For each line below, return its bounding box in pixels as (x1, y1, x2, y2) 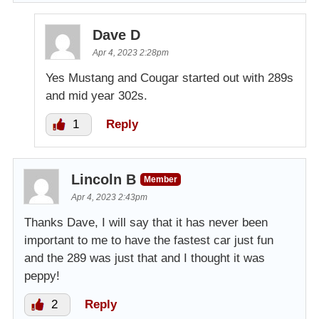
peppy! (24, 268, 60, 283)
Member (144, 174, 177, 184)
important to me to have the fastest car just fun (24, 233, 273, 247)
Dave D (93, 26, 140, 43)
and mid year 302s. (46, 88, 147, 103)
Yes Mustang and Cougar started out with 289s (46, 70, 293, 85)
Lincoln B (71, 171, 136, 187)
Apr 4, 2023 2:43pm (71, 192, 147, 202)
